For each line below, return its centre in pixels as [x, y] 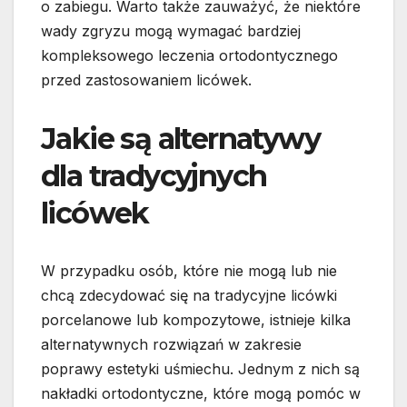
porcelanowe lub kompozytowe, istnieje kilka [196, 320]
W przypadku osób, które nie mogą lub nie [189, 271]
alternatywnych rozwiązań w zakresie [171, 345]
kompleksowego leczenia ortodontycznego [189, 56]
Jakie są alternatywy [180, 139]
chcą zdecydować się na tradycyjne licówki [189, 296]
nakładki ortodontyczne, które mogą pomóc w [201, 394]
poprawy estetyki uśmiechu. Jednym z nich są [200, 369]
